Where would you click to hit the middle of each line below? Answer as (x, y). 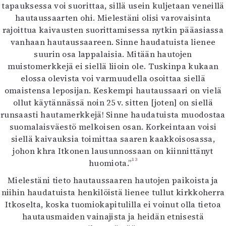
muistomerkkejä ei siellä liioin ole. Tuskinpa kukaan (113, 66)
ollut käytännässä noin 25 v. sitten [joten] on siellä (113, 102)
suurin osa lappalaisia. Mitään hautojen (113, 54)
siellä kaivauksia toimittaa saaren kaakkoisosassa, (113, 139)
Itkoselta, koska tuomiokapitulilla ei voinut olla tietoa (113, 204)
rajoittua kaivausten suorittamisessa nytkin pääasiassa (113, 30)
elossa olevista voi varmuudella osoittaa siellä (113, 78)
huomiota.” (110, 163)
